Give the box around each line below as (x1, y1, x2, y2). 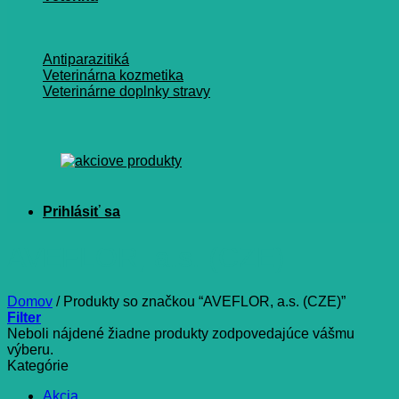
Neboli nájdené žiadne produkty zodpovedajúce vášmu (7, 325, 354, 341)
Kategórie (7, 357, 69, 373)
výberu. (7, 341, 53, 357)
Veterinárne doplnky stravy (43, 84, 210, 99)
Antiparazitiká (43, 52, 129, 67)
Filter (7, 309, 41, 325)
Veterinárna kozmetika (43, 68, 183, 83)
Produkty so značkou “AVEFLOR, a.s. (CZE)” (60, 293, 346, 309)
